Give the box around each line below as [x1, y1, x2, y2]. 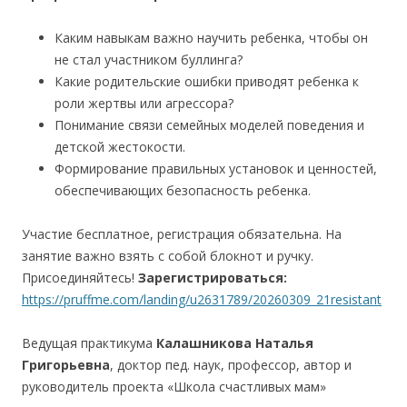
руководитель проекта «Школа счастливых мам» [22, 378, 326, 396]
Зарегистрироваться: [138, 269, 287, 287]
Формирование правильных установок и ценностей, [55, 160, 377, 178]
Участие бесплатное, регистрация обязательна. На [22, 225, 342, 243]
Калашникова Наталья [156, 334, 313, 352]
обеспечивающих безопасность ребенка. [55, 182, 311, 200]
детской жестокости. [55, 138, 185, 156]
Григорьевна [22, 356, 110, 374]
